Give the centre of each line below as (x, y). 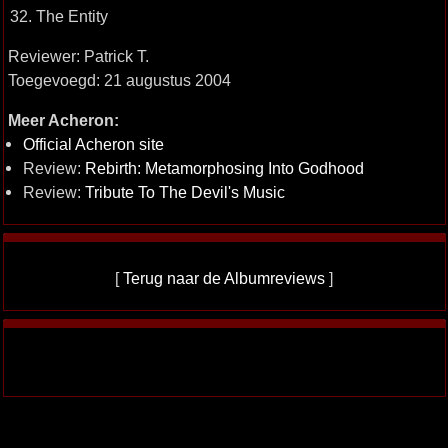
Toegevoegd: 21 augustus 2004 (119, 80)
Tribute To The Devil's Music (184, 192)
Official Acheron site (93, 144)
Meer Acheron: (63, 120)
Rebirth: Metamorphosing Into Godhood (224, 168)
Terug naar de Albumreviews (224, 278)
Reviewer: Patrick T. (78, 56)
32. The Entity (58, 16)
